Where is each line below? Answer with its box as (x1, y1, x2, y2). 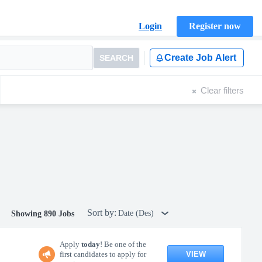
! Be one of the (100, 240, 146, 249)
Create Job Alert (164, 53, 236, 63)
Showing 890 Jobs (11, 209, 74, 218)
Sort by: (87, 208, 116, 218)
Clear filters (201, 85, 244, 95)
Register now (189, 21, 241, 31)
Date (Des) (118, 209, 156, 218)
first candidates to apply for (60, 250, 146, 258)
